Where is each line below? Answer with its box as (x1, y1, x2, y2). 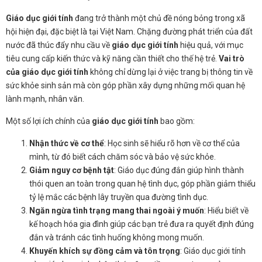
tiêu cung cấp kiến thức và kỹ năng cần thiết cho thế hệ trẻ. (6, 53, 219, 63)
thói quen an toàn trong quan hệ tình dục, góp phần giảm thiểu (29, 178, 256, 188)
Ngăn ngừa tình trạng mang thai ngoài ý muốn (29, 205, 204, 215)
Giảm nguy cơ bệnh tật (29, 165, 114, 175)
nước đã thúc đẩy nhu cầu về (6, 40, 112, 50)
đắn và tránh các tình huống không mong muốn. (29, 232, 204, 242)
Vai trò (219, 53, 244, 63)
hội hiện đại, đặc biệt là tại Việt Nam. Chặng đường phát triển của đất (6, 26, 253, 36)
